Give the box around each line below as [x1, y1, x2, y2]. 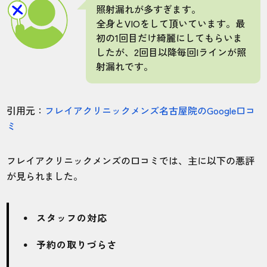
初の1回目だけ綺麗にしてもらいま [96, 30, 243, 45]
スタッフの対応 [36, 210, 108, 225]
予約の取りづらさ [36, 237, 118, 252]
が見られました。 [7, 168, 83, 183]
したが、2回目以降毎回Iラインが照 [96, 44, 247, 59]
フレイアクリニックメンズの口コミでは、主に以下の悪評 [7, 153, 255, 167]
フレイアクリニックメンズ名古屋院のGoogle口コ [45, 103, 256, 117]
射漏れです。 [96, 58, 154, 73]
